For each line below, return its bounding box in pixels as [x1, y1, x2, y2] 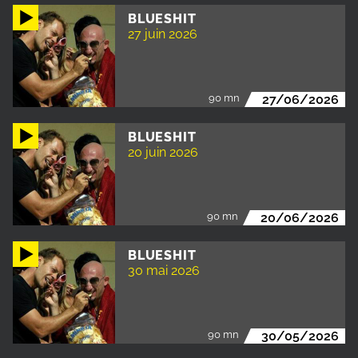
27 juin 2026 [128, 26, 197, 42]
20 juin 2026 [128, 145, 198, 161]
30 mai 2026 [128, 263, 200, 279]
